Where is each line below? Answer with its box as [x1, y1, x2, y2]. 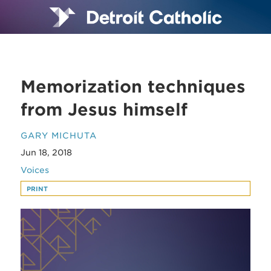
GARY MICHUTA [21, 130, 97, 140]
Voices [21, 165, 50, 175]
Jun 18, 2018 [21, 148, 73, 158]
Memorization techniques [21, 76, 246, 97]
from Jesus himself [21, 99, 188, 120]
